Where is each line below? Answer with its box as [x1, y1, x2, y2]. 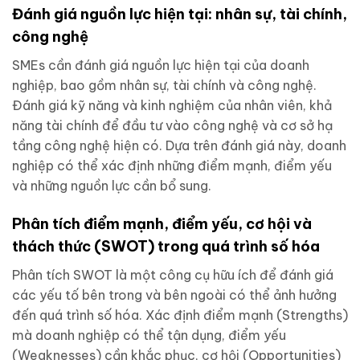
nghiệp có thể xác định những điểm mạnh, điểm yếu [12, 157, 332, 174]
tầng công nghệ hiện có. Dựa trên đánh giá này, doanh [12, 137, 346, 154]
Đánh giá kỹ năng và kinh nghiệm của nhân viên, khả [12, 97, 332, 114]
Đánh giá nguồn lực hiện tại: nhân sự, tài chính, [12, 5, 347, 24]
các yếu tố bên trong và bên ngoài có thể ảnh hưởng [12, 287, 337, 304]
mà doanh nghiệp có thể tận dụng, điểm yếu [12, 327, 286, 344]
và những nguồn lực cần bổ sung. [12, 178, 211, 194]
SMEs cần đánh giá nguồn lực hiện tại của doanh [12, 57, 309, 74]
